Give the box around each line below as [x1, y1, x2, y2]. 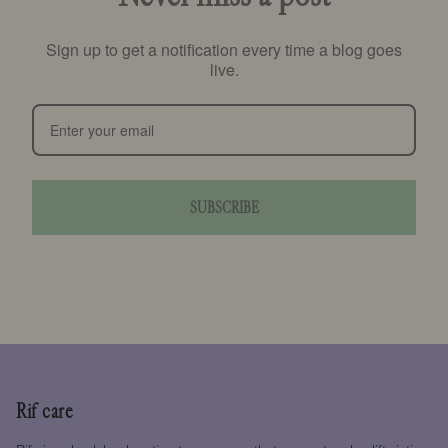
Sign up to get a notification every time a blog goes [46, 37, 402, 61]
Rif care [16, 398, 74, 425]
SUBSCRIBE [189, 196, 259, 218]
